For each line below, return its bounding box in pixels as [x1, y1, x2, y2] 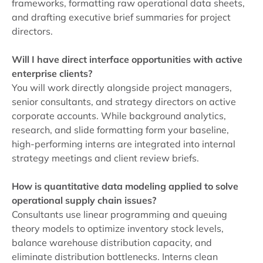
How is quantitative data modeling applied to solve [12, 180, 238, 193]
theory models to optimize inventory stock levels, [12, 222, 224, 235]
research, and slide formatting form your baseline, [12, 124, 229, 136]
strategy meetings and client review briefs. [12, 152, 199, 164]
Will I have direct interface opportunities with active [12, 53, 242, 66]
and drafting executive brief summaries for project [12, 11, 231, 23]
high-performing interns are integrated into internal [12, 138, 235, 150]
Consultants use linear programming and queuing [12, 208, 227, 221]
